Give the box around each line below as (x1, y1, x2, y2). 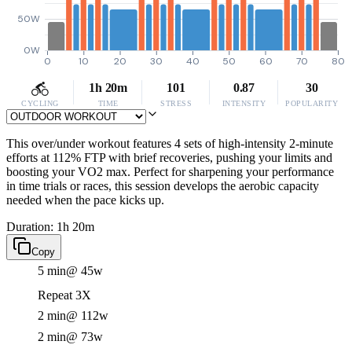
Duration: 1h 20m (6, 220, 94, 233)
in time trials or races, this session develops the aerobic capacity (6, 179, 319, 192)
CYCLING (21, 99, 59, 108)
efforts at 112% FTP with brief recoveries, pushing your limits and (6, 151, 332, 164)
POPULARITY (285, 99, 339, 108)
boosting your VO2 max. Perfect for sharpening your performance (6, 165, 334, 178)
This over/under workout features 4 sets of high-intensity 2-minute (6, 137, 333, 150)
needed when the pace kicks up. (6, 193, 164, 207)
